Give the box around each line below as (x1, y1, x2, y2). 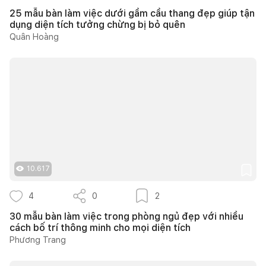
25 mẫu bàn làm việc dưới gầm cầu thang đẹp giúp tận (9, 7, 255, 19)
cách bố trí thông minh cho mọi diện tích (9, 221, 191, 233)
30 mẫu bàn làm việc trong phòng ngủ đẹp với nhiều (9, 210, 243, 222)
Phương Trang (9, 235, 66, 245)
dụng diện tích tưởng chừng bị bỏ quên (9, 18, 185, 30)
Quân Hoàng (9, 31, 59, 42)
